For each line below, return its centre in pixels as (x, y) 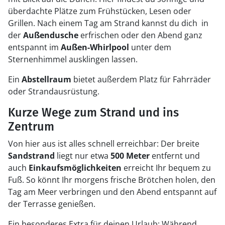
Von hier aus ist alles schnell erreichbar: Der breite (104, 144)
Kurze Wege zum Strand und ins (93, 113)
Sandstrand (31, 156)
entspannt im (34, 47)
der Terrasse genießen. (52, 204)
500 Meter (130, 156)
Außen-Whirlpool (95, 47)
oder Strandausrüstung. (54, 91)
